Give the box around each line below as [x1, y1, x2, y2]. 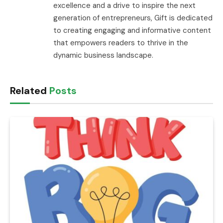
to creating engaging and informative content [53, 25, 211, 36]
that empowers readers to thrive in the [53, 38, 188, 48]
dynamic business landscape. [53, 50, 153, 61]
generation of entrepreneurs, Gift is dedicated [53, 13, 213, 23]
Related [10, 84, 49, 98]
